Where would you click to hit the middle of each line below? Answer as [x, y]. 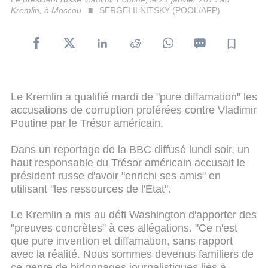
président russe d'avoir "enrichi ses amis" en [116, 176]
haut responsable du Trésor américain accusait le [128, 162]
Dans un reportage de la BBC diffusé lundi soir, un [130, 149]
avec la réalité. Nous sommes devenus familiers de [132, 255]
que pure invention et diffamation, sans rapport [122, 241]
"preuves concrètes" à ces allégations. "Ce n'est [124, 228]
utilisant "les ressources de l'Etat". [91, 189]
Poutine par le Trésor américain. [87, 123]
